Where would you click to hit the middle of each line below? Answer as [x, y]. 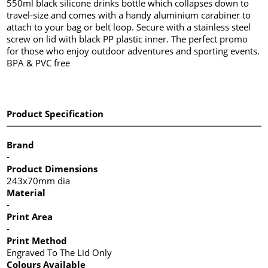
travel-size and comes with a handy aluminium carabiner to [129, 15]
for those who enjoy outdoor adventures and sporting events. [133, 51]
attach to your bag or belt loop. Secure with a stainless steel [129, 27]
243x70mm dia [39, 180]
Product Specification [55, 113]
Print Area [30, 216]
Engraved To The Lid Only [60, 252]
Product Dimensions [52, 168]
